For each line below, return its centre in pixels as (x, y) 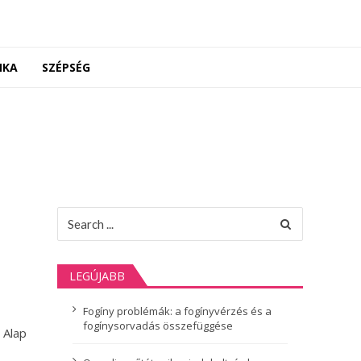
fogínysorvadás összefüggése (158, 325)
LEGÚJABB (97, 276)
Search (75, 214)
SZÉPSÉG (66, 67)
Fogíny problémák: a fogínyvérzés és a (177, 311)
